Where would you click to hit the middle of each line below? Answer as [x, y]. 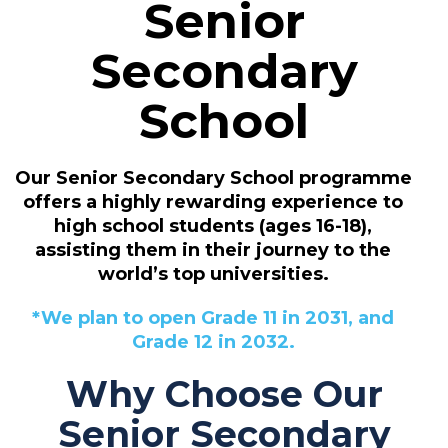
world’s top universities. [213, 274]
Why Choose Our [224, 394]
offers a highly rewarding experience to [213, 202]
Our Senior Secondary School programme [213, 178]
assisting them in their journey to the [213, 250]
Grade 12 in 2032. [213, 342]
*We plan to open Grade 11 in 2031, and [213, 318]
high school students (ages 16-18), [213, 226]
